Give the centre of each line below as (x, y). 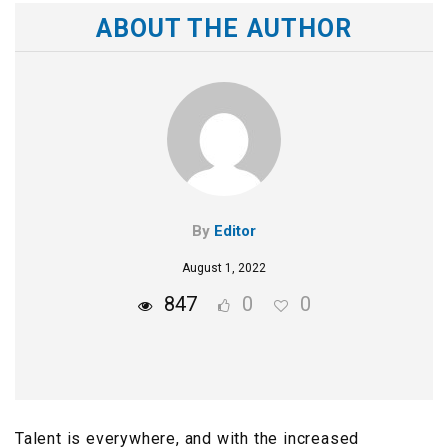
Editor (235, 231)
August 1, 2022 (224, 268)
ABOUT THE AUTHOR (224, 29)
